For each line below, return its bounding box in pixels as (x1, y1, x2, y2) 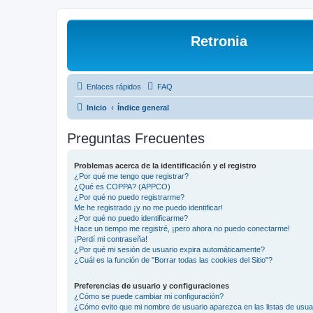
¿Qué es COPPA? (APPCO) (74, 182, 170, 191)
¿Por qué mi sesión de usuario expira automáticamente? (74, 245, 265, 254)
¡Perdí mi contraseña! (74, 235, 147, 243)
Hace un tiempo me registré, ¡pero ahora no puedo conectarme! (74, 224, 290, 233)
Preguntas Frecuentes (67, 131, 205, 146)
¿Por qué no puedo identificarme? (74, 214, 188, 222)
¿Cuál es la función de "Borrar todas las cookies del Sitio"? (74, 256, 272, 264)
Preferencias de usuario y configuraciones (74, 282, 229, 290)
